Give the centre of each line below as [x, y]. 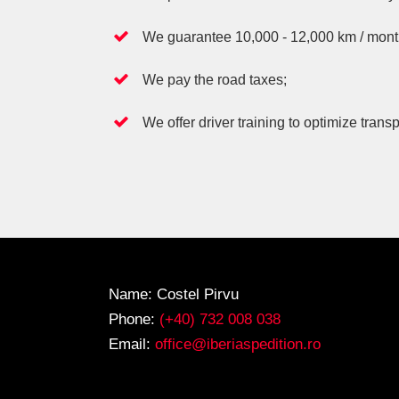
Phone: [134, 319]
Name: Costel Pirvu [174, 294]
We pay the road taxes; [215, 80]
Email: [132, 344]
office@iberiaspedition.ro [238, 344]
